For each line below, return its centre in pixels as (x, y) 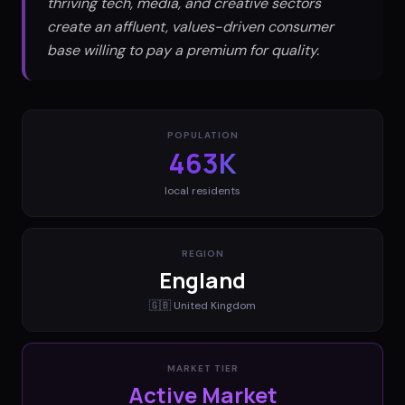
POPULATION (202, 135)
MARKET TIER (202, 368)
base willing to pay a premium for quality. (183, 50)
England (202, 279)
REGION (202, 253)
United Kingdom (215, 305)
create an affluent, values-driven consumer (190, 26)
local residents (202, 190)
